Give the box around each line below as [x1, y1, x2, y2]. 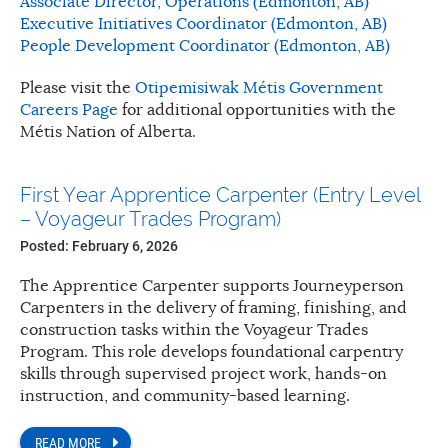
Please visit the [20, 77, 135, 98]
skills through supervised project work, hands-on [20, 363, 387, 384]
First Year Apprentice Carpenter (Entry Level [20, 182, 420, 207]
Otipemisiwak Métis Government [135, 77, 383, 98]
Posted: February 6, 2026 [20, 235, 178, 255]
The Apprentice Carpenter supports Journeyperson [20, 275, 404, 296]
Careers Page [20, 99, 118, 120]
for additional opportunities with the [118, 99, 396, 120]
